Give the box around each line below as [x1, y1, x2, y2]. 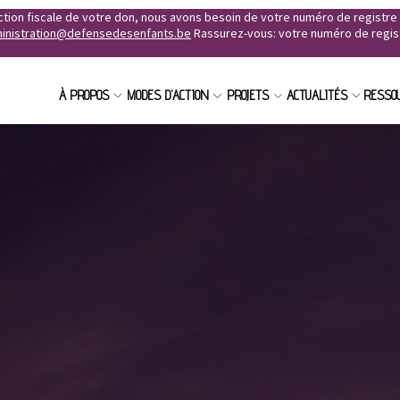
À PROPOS [59, 87, 110, 104]
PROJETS [227, 87, 270, 104]
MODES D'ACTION [126, 87, 209, 104]
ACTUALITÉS [286, 87, 347, 104]
